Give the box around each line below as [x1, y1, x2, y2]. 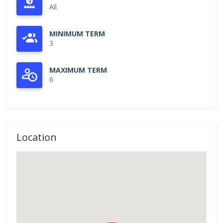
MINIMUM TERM [49, 29, 105, 38]
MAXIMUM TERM [49, 65, 107, 75]
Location [16, 130, 57, 144]
